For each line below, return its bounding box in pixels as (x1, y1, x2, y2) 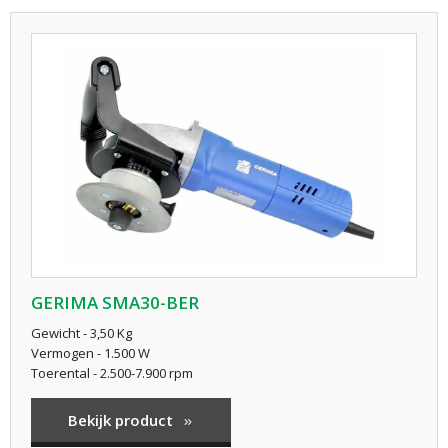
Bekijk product (68, 409, 177, 430)
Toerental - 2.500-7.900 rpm (31, 363, 193, 382)
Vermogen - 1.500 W (31, 343, 150, 362)
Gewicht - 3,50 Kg (31, 323, 132, 342)
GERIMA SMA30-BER (31, 290, 199, 314)
